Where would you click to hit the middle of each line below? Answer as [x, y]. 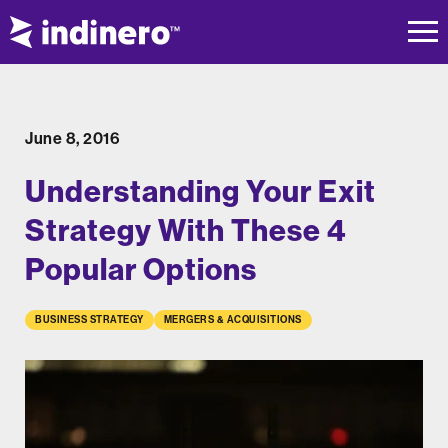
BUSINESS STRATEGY [89, 320]
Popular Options [141, 270]
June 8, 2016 [72, 138]
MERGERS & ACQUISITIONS [232, 320]
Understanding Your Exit [200, 192]
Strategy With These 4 [186, 231]
